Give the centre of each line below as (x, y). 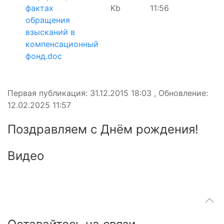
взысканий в (50, 32)
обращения (48, 20)
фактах (39, 8)
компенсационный (62, 44)
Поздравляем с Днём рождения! (103, 129)
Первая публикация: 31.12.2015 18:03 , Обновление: (108, 93)
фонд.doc (44, 56)
